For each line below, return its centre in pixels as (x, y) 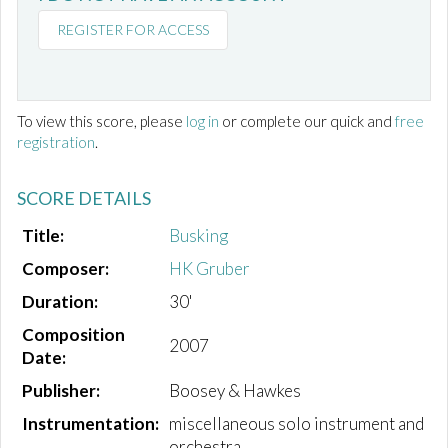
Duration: (60, 302)
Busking (198, 236)
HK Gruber (209, 269)
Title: (43, 236)
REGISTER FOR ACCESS (133, 30)
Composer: (65, 269)
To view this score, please (101, 121)
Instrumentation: (90, 424)
